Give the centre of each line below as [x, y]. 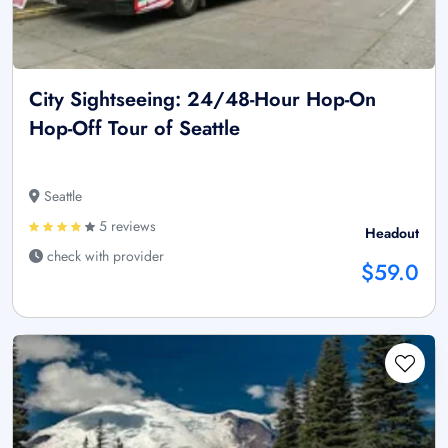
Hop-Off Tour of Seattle [134, 129]
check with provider [103, 256]
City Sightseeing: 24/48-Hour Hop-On [202, 100]
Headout [392, 233]
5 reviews [125, 226]
